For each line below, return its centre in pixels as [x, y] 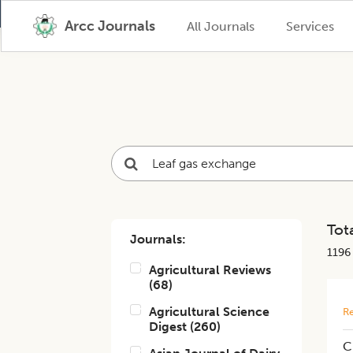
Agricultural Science [210, 312]
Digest [168, 327]
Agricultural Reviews [210, 270]
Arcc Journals [110, 26]
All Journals [220, 26]
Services [310, 26]
